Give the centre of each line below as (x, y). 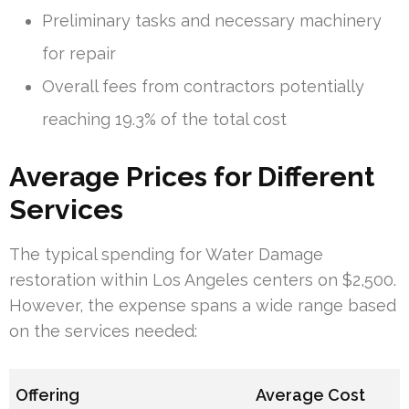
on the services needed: (103, 331)
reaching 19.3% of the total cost (164, 120)
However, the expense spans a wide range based (203, 306)
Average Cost (311, 395)
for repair (79, 54)
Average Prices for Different (192, 177)
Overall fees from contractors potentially (203, 87)
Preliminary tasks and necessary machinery (212, 21)
